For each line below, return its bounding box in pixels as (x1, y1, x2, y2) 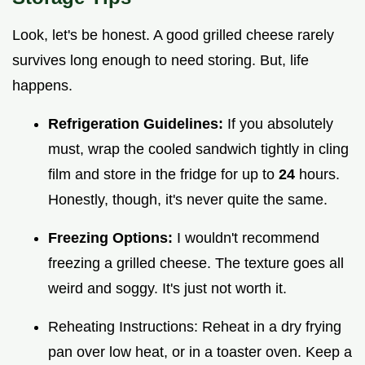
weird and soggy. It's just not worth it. (48, 279, 287, 297)
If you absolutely (227, 115, 333, 132)
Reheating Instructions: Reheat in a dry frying (48, 318, 341, 335)
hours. (299, 165, 340, 182)
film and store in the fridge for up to (48, 165, 279, 182)
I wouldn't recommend (177, 229, 319, 246)
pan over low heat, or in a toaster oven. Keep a (48, 343, 352, 360)
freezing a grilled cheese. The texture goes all (48, 254, 344, 271)
